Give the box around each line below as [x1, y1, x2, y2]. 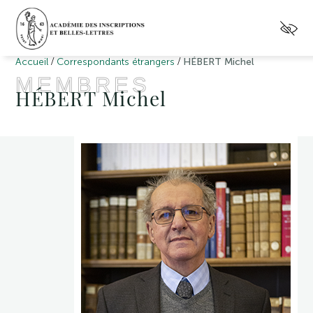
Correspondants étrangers [57, 56, 175, 68]
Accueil [15, 56, 49, 68]
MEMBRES [15, 73, 151, 97]
